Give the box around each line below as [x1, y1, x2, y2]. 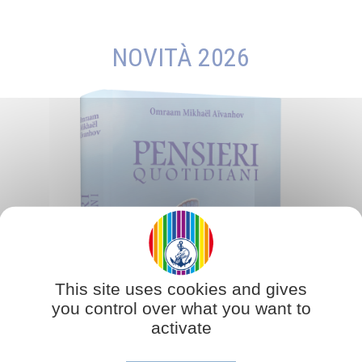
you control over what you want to [51, 298, 311, 317]
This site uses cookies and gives [55, 279, 307, 297]
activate [150, 318, 212, 336]
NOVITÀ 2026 [112, 41, 250, 73]
